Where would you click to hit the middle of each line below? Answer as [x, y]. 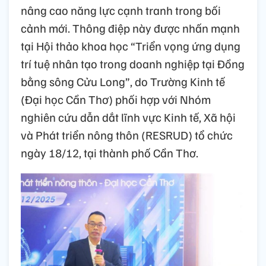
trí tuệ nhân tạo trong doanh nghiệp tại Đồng [133, 64]
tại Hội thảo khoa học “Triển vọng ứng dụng [131, 46]
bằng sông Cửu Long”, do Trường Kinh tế [123, 82]
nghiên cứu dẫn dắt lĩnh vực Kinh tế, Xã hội [128, 117]
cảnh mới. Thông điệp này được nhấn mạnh [130, 28]
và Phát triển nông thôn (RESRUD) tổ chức [127, 135]
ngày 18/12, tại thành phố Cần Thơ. [110, 153]
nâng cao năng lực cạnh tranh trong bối [121, 10]
